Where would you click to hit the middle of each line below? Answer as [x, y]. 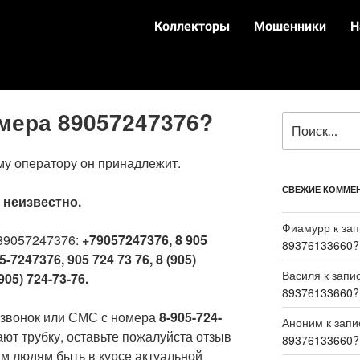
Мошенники [290, 26]
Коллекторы [192, 26]
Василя [301, 275]
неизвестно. [42, 201]
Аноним [302, 323]
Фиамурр [306, 228]
